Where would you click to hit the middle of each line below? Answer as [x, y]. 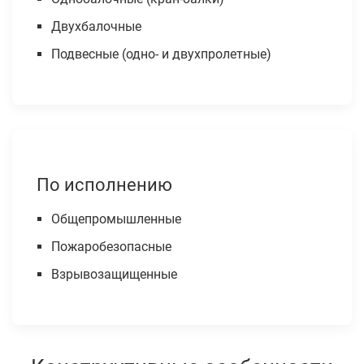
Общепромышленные [116, 219]
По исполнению [104, 185]
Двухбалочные [96, 27]
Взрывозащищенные [114, 275]
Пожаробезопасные [111, 247]
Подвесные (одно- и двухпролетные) [161, 54]
